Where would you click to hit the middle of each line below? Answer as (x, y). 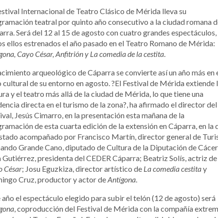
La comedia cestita (173, 168)
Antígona (122, 179)
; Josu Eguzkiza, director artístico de (83, 168)
